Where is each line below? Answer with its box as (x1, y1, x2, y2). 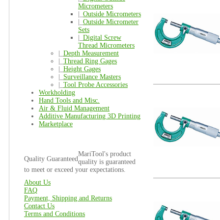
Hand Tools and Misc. (39, 97, 100, 104)
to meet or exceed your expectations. (24, 166, 126, 173)
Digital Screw (83, 34, 121, 41)
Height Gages (63, 65, 101, 73)
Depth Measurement (63, 50, 119, 57)
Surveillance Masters (63, 73, 121, 81)
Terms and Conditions (24, 210, 85, 218)
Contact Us (24, 202, 55, 210)
